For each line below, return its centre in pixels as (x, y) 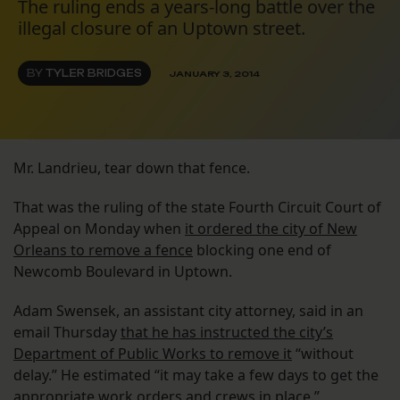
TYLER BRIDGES (94, 74)
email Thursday (67, 333)
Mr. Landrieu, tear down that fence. (132, 168)
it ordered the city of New (271, 229)
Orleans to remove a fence (103, 250)
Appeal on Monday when (99, 229)
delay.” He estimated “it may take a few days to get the (196, 375)
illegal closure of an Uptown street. (162, 29)
